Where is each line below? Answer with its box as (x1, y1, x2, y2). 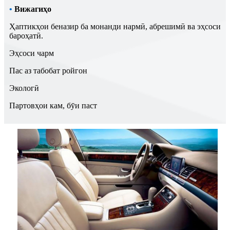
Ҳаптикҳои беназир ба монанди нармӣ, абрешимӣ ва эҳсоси (9, 22, 221, 31)
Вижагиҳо (14, 5, 51, 14)
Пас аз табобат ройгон (9, 66, 87, 75)
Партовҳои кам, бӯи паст (9, 101, 97, 110)
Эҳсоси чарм (9, 49, 54, 58)
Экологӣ (9, 84, 39, 93)
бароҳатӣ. (9, 31, 43, 41)
